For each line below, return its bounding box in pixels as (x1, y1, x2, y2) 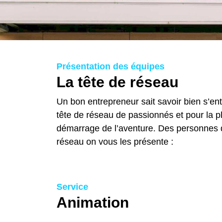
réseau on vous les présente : (56, 137, 176, 147)
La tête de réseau (56, 74, 178, 91)
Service (56, 182, 88, 192)
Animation (56, 194, 129, 211)
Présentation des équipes (56, 61, 165, 72)
